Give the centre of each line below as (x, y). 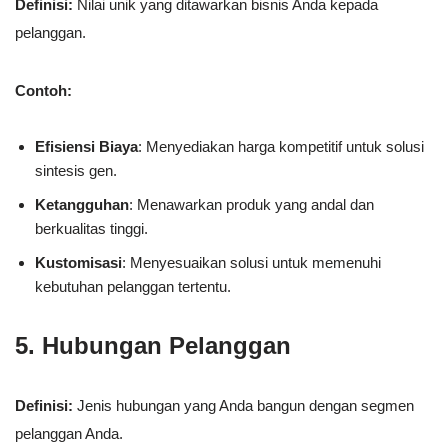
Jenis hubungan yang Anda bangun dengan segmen (243, 405)
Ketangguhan (82, 204)
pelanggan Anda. (69, 433)
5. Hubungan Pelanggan (153, 345)
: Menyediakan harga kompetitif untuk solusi (281, 146)
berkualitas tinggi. (91, 228)
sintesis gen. (76, 170)
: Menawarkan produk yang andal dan (251, 204)
